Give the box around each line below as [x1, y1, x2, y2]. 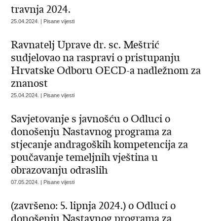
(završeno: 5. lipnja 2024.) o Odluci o [11, 199, 176, 212]
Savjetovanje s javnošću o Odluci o [11, 112, 171, 125]
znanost [11, 77, 48, 90]
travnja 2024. [11, 3, 71, 16]
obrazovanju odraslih [11, 164, 108, 177]
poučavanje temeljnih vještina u [11, 151, 158, 164]
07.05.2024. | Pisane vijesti [11, 179, 75, 185]
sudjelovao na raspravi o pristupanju [11, 51, 181, 64]
